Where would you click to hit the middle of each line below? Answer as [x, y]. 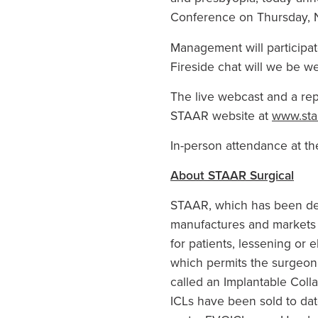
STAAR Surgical [251, 175]
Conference [203, 17]
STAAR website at [221, 115]
